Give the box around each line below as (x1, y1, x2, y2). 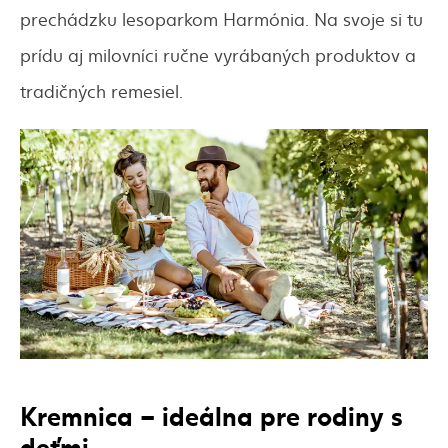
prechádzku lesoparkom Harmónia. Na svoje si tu (20, 6, 423, 32)
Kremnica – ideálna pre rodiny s (20, 394, 403, 433)
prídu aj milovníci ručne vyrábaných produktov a (20, 42, 416, 68)
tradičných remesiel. (20, 78, 183, 104)
